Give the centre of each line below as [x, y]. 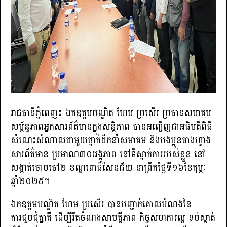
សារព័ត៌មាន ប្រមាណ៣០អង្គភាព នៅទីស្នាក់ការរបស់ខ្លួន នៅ [108, 154]
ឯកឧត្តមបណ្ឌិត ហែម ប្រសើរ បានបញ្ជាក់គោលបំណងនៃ [101, 204]
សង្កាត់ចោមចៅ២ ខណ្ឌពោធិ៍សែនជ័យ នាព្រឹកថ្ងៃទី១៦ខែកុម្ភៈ [109, 168]
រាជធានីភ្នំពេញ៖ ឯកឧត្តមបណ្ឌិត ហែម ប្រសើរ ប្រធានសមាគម [111, 113]
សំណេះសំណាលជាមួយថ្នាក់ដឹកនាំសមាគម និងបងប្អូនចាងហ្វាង [111, 140]
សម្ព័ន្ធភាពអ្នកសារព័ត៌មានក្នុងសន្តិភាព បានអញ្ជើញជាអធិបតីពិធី [111, 127]
